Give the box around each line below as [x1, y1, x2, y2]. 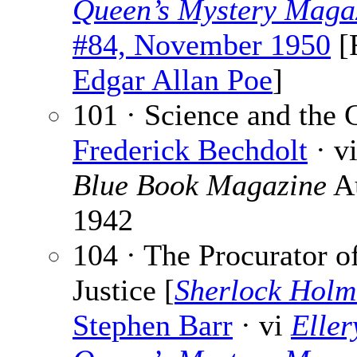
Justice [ [73, 273, 175, 308]
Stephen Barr [73, 308, 233, 343]
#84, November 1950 [73, 28, 331, 62]
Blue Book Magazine [73, 168, 327, 202]
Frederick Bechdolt [73, 133, 308, 167]
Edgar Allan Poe [73, 63, 273, 97]
